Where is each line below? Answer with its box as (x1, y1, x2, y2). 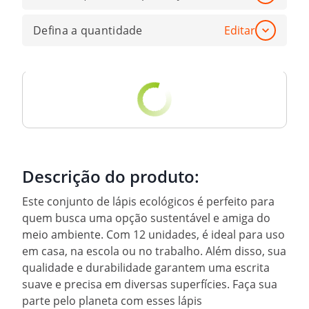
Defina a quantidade (33, 22, 143, 38)
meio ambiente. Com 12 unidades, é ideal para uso (22, 227, 285, 243)
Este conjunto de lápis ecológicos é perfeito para (22, 194, 275, 210)
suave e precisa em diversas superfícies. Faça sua (22, 277, 277, 292)
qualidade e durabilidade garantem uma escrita (22, 260, 270, 276)
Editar (224, 22, 255, 38)
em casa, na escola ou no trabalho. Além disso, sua (22, 243, 286, 259)
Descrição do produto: (22, 165, 199, 188)
